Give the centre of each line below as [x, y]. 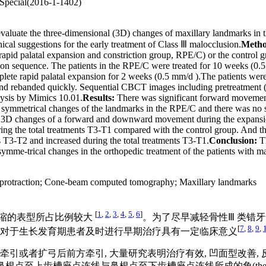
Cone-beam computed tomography [110, 182]
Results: [99, 97]
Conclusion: [233, 140]
